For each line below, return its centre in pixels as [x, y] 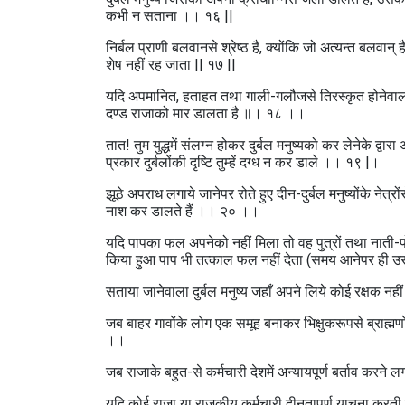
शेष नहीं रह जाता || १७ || [171, 65]
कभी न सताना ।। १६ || [170, 16]
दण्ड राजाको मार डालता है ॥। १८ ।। [206, 113]
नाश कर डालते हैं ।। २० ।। [183, 211]
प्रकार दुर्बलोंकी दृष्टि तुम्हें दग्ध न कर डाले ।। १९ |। [243, 162]
